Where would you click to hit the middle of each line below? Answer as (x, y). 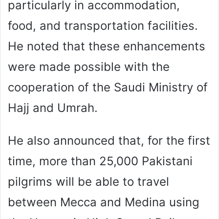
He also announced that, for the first (109, 140)
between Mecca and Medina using (104, 202)
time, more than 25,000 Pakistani (100, 161)
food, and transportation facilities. (103, 25)
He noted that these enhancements (107, 46)
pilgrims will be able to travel (88, 181)
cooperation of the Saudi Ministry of (108, 87)
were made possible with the (89, 66)
